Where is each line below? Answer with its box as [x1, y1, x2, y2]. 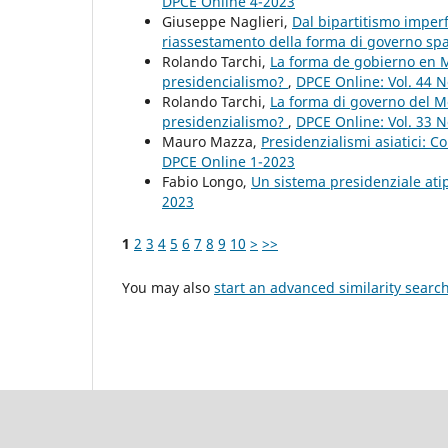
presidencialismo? [162, 72, 288, 92]
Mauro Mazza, [162, 132, 261, 152]
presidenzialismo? [162, 112, 288, 132]
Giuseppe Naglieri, [162, 12, 292, 32]
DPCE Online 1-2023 [162, 152, 295, 172]
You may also [122, 278, 214, 298]
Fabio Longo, [162, 172, 251, 192]
